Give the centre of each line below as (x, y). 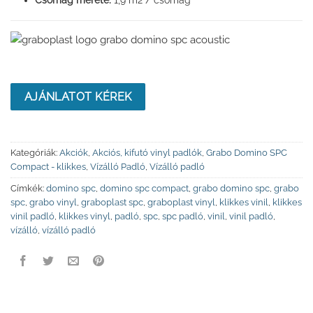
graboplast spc (112, 203)
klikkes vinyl (85, 217)
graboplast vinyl (181, 203)
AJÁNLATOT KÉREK (78, 96)
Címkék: (28, 189)
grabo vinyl (53, 203)
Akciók (74, 153)
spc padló (183, 217)
